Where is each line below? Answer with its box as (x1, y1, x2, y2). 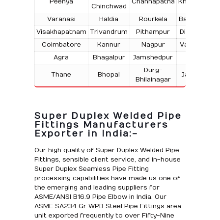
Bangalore (179, 15, 212, 23)
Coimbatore (41, 40, 81, 49)
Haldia (99, 15, 119, 23)
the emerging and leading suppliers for (34, 183, 160, 192)
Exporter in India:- (34, 128, 138, 139)
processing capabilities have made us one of (34, 174, 180, 182)
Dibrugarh (179, 27, 211, 36)
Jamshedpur (133, 53, 173, 61)
